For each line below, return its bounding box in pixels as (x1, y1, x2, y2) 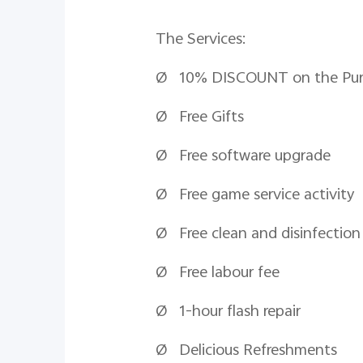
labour (211, 260, 254, 287)
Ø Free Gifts (156, 105, 252, 131)
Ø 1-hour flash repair (156, 299, 301, 326)
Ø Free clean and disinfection (156, 221, 361, 248)
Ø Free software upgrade (156, 143, 331, 170)
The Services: (156, 27, 246, 53)
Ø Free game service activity (156, 182, 355, 209)
